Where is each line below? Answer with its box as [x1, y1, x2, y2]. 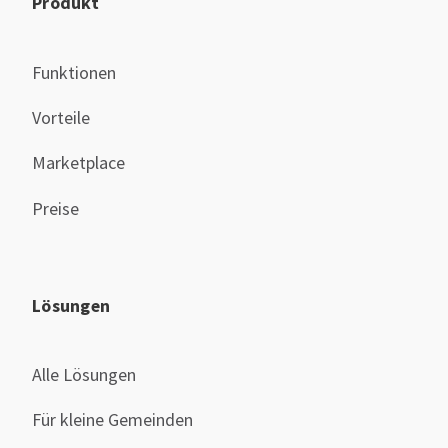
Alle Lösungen [32, 363, 136, 387]
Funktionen [32, 61, 116, 85]
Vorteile [32, 106, 90, 130]
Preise [32, 196, 79, 220]
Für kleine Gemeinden [32, 408, 193, 432]
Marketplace [32, 151, 125, 175]
